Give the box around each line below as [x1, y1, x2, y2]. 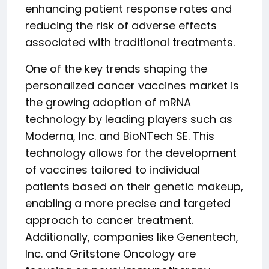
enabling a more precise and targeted [25, 196, 231, 211]
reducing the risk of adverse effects [25, 18, 217, 33]
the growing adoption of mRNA [25, 95, 191, 110]
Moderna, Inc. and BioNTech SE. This [25, 128, 214, 144]
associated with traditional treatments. [25, 35, 235, 50]
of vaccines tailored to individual [25, 162, 200, 177]
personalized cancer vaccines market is [25, 78, 239, 93]
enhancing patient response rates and [25, 1, 232, 16]
